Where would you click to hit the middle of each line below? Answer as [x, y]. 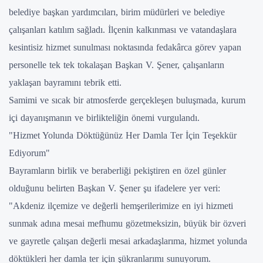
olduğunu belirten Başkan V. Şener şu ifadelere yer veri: [114, 188]
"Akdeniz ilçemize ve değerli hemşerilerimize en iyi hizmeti [121, 205]
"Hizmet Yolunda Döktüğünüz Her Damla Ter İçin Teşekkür [123, 135]
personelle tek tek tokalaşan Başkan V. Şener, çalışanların [117, 65]
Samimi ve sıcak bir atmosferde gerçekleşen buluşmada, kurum [127, 100]
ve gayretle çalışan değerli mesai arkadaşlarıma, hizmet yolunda [128, 241]
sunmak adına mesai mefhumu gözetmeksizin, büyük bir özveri [127, 223]
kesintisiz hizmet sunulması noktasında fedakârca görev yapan [125, 47]
